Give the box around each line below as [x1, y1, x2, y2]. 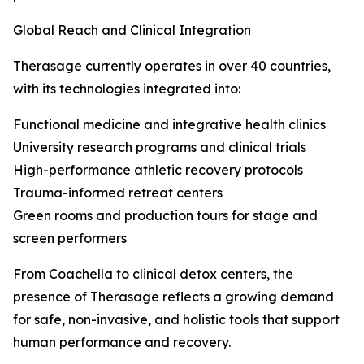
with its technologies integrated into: [13, 80, 240, 97]
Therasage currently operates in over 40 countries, [13, 58, 331, 75]
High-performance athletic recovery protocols [13, 162, 303, 179]
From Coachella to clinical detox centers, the [13, 266, 293, 283]
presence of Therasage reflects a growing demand [13, 288, 334, 305]
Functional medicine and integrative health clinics [13, 116, 326, 133]
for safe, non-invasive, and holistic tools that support [13, 311, 340, 328]
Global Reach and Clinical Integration [13, 22, 251, 39]
